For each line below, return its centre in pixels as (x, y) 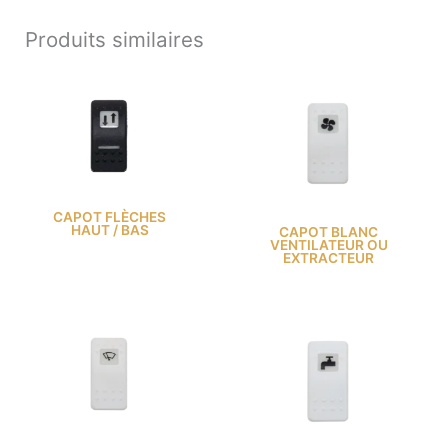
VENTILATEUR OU (328, 244)
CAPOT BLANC (328, 231)
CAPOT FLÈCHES (109, 216)
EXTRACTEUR (328, 257)
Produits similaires (114, 39)
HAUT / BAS (109, 229)
